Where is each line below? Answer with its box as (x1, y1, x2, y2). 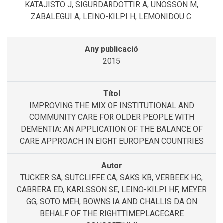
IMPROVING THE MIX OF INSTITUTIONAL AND (29, 100, 194, 110)
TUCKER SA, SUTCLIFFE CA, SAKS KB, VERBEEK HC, (20, 172, 203, 182)
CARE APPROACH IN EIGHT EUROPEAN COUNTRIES (19, 136, 204, 146)
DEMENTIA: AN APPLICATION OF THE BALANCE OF (20, 124, 203, 134)
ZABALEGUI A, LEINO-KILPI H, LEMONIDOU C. (30, 11, 193, 21)
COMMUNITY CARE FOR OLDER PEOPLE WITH (29, 112, 194, 122)
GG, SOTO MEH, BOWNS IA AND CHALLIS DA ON (26, 196, 197, 206)
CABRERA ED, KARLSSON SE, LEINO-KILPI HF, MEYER (16, 184, 207, 194)
